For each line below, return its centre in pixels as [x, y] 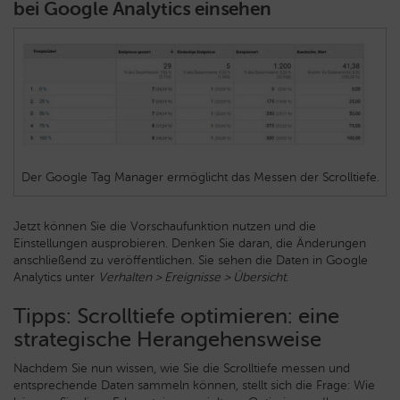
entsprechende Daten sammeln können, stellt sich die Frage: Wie [194, 385]
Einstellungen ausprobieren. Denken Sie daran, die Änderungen [190, 243]
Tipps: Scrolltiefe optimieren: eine [176, 315]
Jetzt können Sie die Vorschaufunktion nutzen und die [165, 226]
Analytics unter [56, 277]
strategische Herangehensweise [167, 338]
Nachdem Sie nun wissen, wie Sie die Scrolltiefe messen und [182, 368]
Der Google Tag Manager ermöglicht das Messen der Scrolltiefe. [200, 177]
